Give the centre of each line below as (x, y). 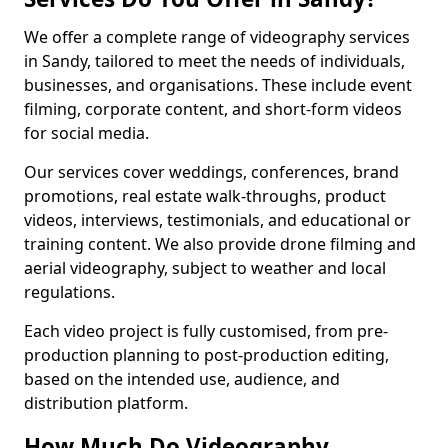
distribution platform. (106, 403)
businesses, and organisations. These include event (218, 85)
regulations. (69, 292)
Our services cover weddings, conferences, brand (211, 172)
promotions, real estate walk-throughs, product (205, 196)
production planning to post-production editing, (206, 355)
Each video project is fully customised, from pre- (206, 331)
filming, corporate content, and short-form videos (213, 109)
